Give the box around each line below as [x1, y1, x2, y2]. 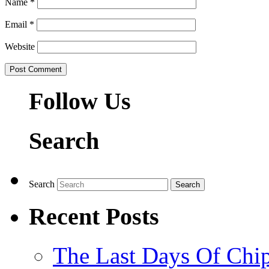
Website [5, 41, 35, 52]
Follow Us [29, 88, 131, 115]
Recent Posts [29, 203, 159, 231]
